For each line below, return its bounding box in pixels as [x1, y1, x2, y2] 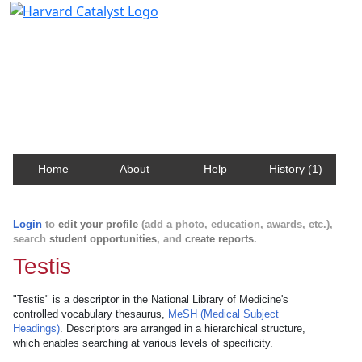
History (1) [269, 162, 322, 175]
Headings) [13, 322, 60, 335]
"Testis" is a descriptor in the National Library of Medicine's [13, 293, 288, 305]
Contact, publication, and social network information [19, 51, 342, 69]
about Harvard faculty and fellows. [19, 66, 230, 85]
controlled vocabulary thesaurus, [13, 308, 168, 320]
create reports [185, 233, 254, 245]
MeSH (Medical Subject [168, 308, 279, 320]
